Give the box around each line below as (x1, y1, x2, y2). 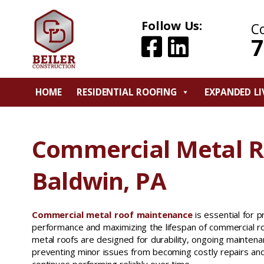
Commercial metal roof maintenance (32, 209, 193, 220)
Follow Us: (141, 18, 203, 34)
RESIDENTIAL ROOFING (77, 85, 177, 98)
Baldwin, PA (32, 164, 166, 197)
